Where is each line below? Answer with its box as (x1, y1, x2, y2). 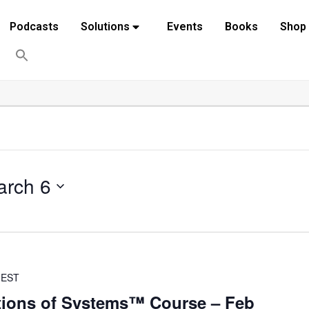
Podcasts (9, 20, 59, 33)
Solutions (80, 20, 130, 33)
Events (166, 20, 203, 33)
